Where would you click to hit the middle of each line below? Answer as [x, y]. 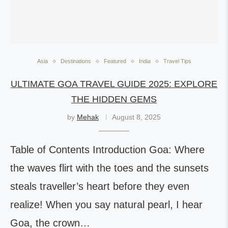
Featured [115, 61]
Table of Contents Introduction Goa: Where [107, 150]
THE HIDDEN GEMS [114, 99]
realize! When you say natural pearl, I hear [106, 205]
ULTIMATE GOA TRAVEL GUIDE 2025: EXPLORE [114, 84]
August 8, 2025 [136, 117]
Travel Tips [177, 61]
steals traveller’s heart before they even [100, 186]
